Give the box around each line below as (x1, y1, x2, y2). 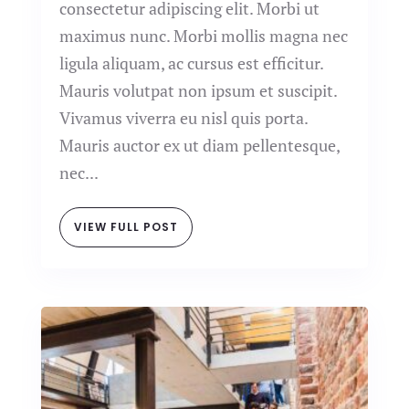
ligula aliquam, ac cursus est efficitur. (58, 52, 323, 74)
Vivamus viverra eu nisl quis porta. (58, 107, 308, 129)
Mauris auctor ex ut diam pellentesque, (58, 134, 340, 156)
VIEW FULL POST (73, 219, 178, 235)
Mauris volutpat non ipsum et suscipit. (58, 79, 337, 101)
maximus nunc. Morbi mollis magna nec (58, 25, 348, 47)
